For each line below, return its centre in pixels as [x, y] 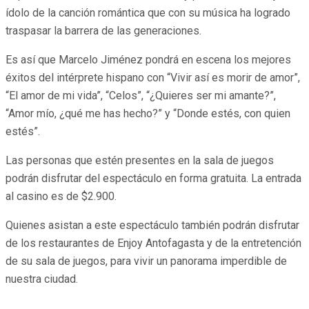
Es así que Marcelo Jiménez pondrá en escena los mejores [148, 60]
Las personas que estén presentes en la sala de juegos [140, 161]
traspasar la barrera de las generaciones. [103, 31]
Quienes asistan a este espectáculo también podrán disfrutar [152, 226]
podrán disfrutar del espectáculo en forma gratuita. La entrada [153, 179]
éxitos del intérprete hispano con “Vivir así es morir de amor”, [153, 78]
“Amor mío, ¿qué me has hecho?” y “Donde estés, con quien [148, 114]
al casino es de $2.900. [61, 197]
